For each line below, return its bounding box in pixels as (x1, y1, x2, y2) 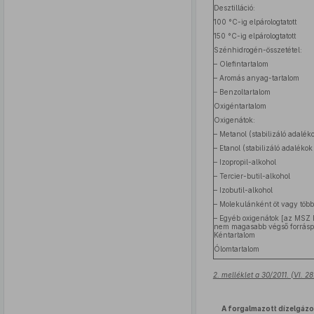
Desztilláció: (213, 4, 255, 12)
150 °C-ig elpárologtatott (213, 32, 296, 40)
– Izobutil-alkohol (213, 186, 273, 194)
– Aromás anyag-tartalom (213, 74, 299, 82)
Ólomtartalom (213, 245, 259, 253)
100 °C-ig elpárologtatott (213, 18, 296, 26)
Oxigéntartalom (213, 102, 266, 110)
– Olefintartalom (213, 60, 268, 68)
